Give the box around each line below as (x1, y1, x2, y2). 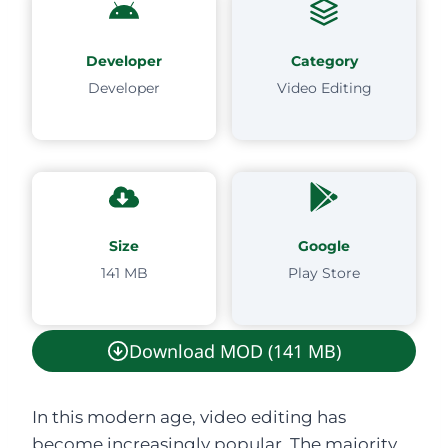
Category (290, 51, 358, 70)
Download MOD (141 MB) (129, 338, 341, 363)
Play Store (288, 263, 360, 282)
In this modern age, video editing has (32, 406, 346, 427)
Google (298, 236, 350, 255)
